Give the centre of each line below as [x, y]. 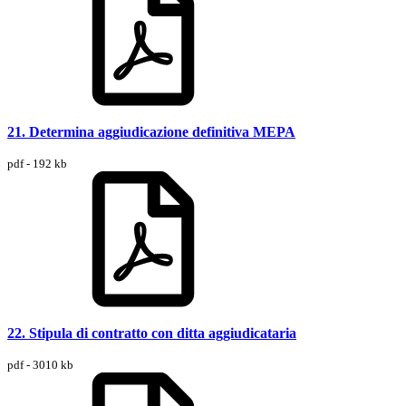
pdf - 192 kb [37, 163]
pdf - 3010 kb [40, 364]
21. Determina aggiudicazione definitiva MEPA [151, 131]
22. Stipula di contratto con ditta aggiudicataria [152, 333]
